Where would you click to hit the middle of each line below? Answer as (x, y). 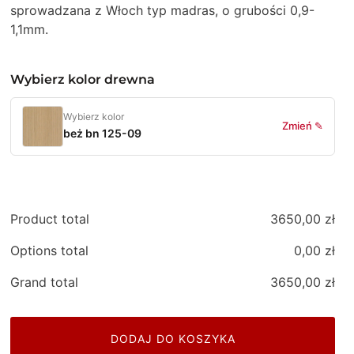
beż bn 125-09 (103, 133)
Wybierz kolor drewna (83, 79)
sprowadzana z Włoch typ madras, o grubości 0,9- (163, 10)
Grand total (45, 282)
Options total (50, 250)
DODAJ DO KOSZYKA (173, 338)
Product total (50, 218)
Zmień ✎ (302, 126)
